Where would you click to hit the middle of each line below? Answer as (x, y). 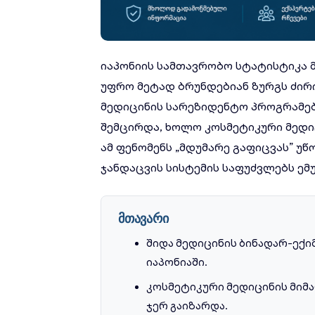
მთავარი (143, 218)
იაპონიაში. (177, 262)
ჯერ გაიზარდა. (187, 306)
